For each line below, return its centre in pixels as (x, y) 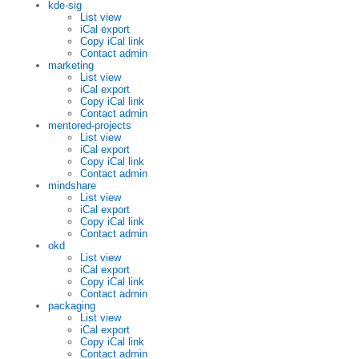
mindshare (72, 186)
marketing (71, 66)
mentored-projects (90, 126)
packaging (72, 306)
